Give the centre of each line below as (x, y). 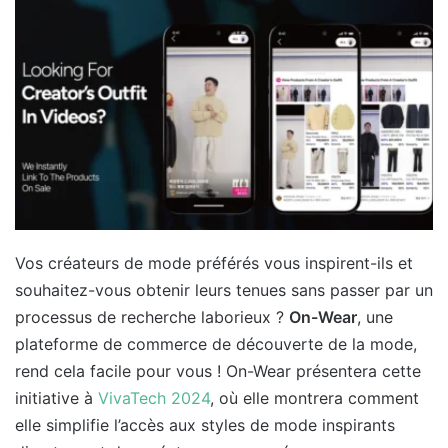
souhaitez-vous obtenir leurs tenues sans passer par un (224, 289)
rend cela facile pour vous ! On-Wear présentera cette (218, 370)
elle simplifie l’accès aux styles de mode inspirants (205, 424)
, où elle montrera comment (314, 397)
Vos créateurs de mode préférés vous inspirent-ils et (214, 262)
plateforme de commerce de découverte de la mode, (216, 343)
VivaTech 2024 (154, 397)
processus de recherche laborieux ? (152, 316)
